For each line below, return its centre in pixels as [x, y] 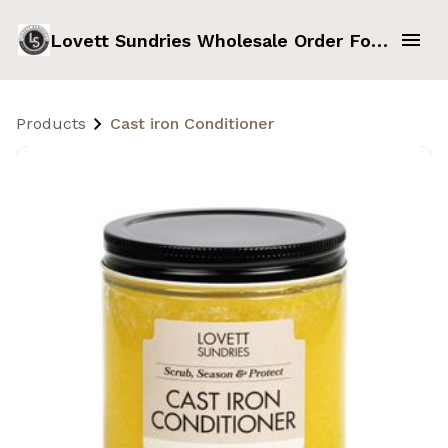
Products [51, 123]
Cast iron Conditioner [192, 123]
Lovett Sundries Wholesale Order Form [379, 40]
